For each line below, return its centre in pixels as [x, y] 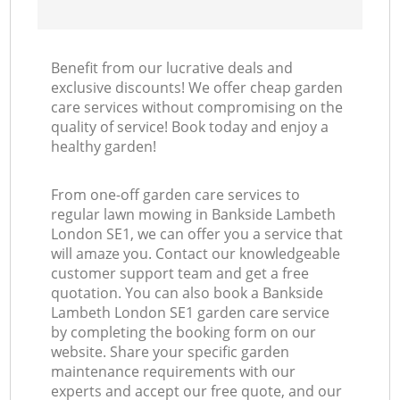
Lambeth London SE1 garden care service [191, 313]
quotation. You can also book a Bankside [187, 293]
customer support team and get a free [180, 274]
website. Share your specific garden [171, 352]
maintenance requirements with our [174, 372]
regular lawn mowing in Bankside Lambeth [194, 215]
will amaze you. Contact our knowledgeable [196, 254]
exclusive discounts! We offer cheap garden [197, 88]
